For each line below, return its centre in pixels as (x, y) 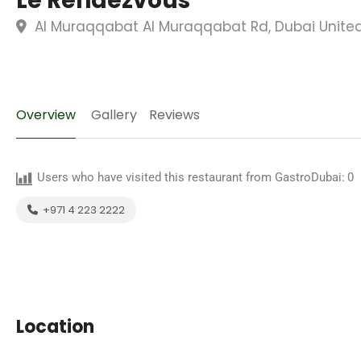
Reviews (174, 115)
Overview (46, 115)
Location (55, 327)
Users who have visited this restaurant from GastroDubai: (191, 177)
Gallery (114, 115)
